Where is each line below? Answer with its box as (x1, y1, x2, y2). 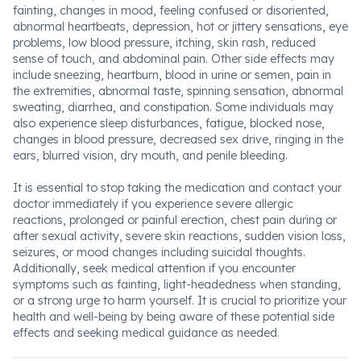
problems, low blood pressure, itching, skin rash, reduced (13, 35, 316, 50)
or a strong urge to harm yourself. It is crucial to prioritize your (13, 293, 346, 308)
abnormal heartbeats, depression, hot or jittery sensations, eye (13, 19, 348, 34)
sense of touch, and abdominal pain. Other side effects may (13, 52, 334, 66)
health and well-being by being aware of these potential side (13, 309, 334, 324)
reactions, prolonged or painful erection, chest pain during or (13, 213, 337, 227)
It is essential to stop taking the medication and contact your (13, 180, 342, 195)
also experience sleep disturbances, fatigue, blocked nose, (13, 116, 325, 131)
